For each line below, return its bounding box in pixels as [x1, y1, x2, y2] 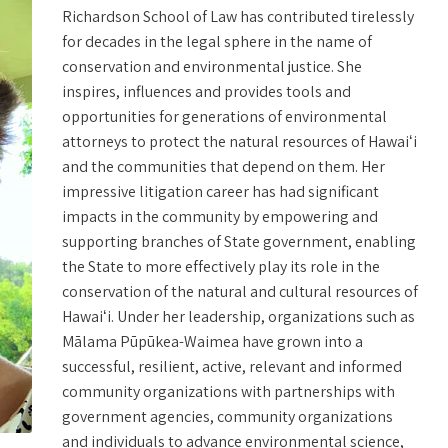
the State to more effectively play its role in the [62, 256, 380, 277]
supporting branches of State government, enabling [62, 231, 416, 252]
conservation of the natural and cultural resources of [62, 281, 418, 302]
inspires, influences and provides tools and [62, 81, 351, 102]
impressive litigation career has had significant [62, 181, 379, 202]
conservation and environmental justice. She [62, 56, 362, 77]
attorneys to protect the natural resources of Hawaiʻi [62, 131, 417, 152]
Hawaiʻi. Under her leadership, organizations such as [62, 306, 415, 327]
